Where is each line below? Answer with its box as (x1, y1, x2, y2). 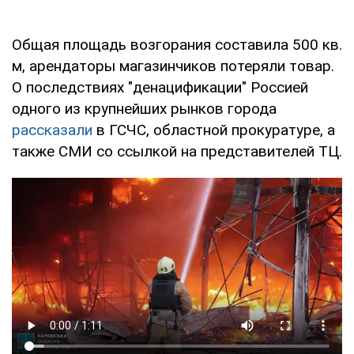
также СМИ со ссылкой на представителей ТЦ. (12, 141, 342, 160)
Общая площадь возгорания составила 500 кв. (12, 35, 342, 54)
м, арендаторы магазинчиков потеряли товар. (12, 56, 334, 75)
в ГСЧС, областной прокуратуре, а (92, 120, 335, 139)
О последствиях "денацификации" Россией (12, 77, 308, 96)
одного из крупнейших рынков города (12, 99, 277, 118)
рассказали (12, 120, 92, 139)
